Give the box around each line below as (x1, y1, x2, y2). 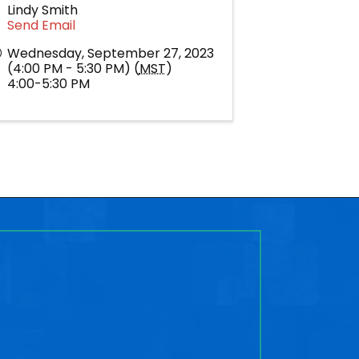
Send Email (6, 15, 75, 34)
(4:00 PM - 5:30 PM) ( (6, 58, 139, 78)
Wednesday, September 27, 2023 (6, 43, 214, 63)
